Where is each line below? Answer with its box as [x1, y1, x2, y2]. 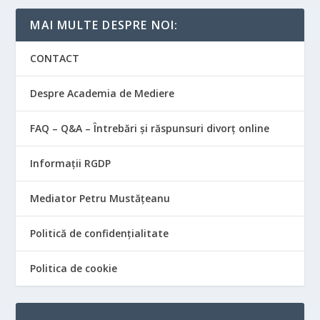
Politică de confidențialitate [30, 226, 169, 240]
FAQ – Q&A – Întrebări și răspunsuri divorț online [30, 121, 270, 135]
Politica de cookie [30, 261, 118, 275]
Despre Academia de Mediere [30, 86, 175, 100]
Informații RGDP [30, 156, 111, 170]
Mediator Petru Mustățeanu [30, 191, 171, 205]
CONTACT [30, 51, 80, 65]
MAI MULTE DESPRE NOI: [30, 16, 179, 33]
